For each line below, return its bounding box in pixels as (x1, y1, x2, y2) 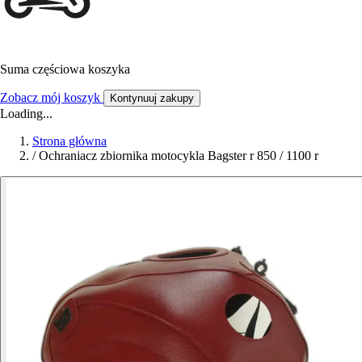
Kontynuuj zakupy (110, 92, 194, 105)
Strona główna (32, 134, 107, 149)
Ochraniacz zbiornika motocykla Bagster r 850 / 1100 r (39, 149, 318, 163)
